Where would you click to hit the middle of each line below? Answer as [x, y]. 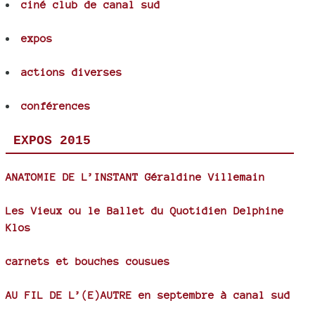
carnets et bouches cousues [88, 262]
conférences [56, 106]
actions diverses [72, 72]
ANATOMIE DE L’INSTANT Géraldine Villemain [135, 177]
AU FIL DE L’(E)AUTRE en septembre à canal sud [148, 295]
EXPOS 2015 [52, 141]
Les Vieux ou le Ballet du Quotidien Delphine [145, 211]
